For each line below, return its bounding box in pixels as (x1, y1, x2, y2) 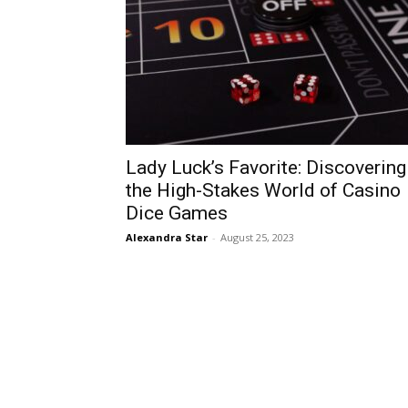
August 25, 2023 (220, 230, 294, 244)
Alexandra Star (126, 230, 208, 244)
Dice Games (126, 202, 228, 224)
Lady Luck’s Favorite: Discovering (126, 157, 406, 178)
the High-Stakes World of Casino (126, 179, 401, 201)
